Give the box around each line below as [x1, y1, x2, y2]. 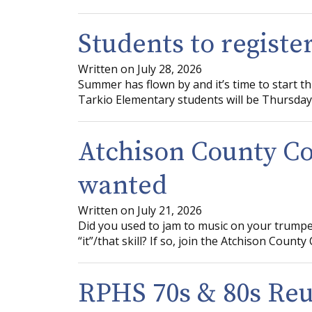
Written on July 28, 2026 [78, 61, 202, 77]
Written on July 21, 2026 [78, 202, 202, 218]
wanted [78, 169, 167, 203]
